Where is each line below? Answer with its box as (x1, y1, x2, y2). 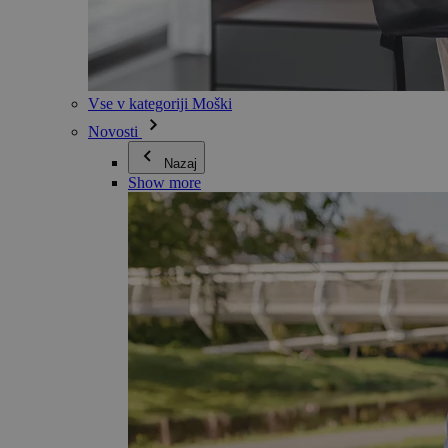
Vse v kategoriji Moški (88, 95, 232, 113)
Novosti (88, 123, 142, 141)
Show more (128, 174, 201, 192)
